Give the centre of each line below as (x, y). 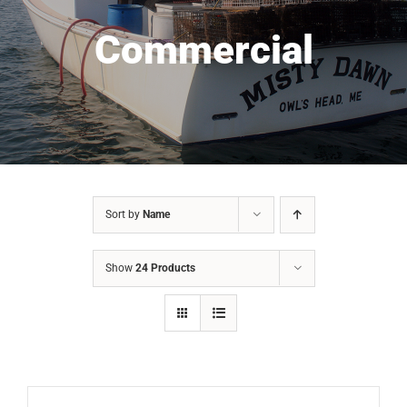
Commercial (203, 50)
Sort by (124, 215)
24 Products (165, 268)
